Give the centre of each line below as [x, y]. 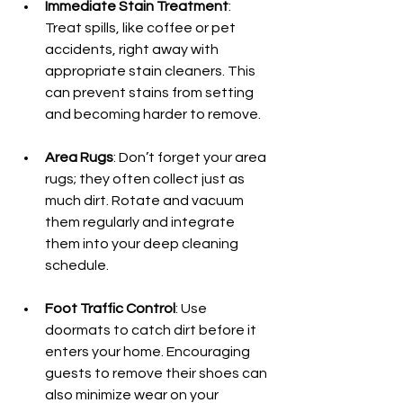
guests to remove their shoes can [157, 373]
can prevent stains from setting [151, 93]
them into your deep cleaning [143, 244]
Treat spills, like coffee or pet [142, 28]
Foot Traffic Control [110, 309]
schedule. [77, 265]
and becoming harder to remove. [153, 114]
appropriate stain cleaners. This [152, 71]
